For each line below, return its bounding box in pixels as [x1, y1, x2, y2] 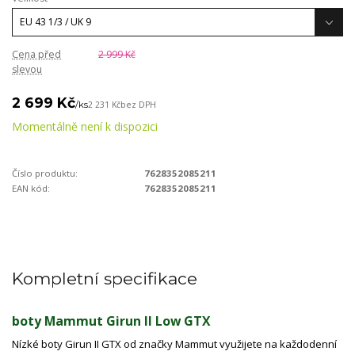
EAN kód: [12, 182, 50, 194]
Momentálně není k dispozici [12, 118, 158, 134]
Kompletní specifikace [12, 268, 197, 288]
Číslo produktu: [12, 167, 78, 179]
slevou [12, 63, 42, 76]
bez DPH [120, 99, 156, 111]
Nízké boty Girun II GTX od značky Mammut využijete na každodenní [12, 337, 337, 352]
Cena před [12, 48, 61, 61]
